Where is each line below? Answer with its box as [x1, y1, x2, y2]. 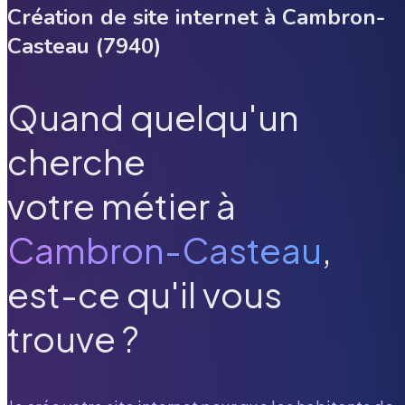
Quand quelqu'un [7, 95, 299, 140]
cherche [7, 139, 146, 184]
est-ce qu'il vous [7, 272, 282, 317]
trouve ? [7, 316, 139, 362]
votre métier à [7, 184, 236, 229]
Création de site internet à [7, 2, 282, 32]
